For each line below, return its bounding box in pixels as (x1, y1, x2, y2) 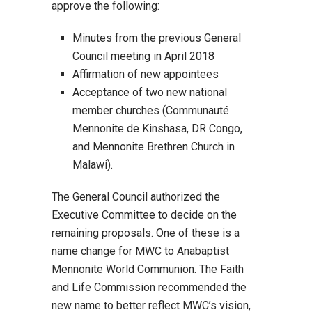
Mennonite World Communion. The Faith (52, 263, 244, 276)
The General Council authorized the (52, 190, 220, 203)
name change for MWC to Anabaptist (52, 244, 229, 258)
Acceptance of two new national (72, 86, 227, 99)
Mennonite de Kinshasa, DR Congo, (72, 122, 242, 135)
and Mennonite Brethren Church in (72, 140, 235, 153)
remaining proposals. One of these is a (52, 226, 240, 240)
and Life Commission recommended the (52, 281, 247, 294)
